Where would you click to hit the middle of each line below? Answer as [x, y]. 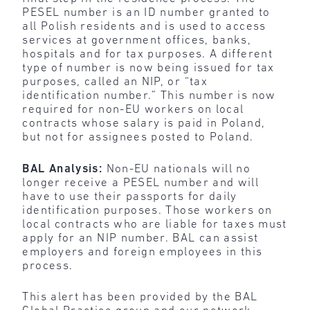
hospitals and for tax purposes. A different [147, 55]
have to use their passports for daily [130, 197]
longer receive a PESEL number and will [141, 183]
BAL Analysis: [64, 169]
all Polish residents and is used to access [144, 27]
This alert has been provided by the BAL [140, 298]
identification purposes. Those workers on [147, 210]
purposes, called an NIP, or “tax [115, 82]
